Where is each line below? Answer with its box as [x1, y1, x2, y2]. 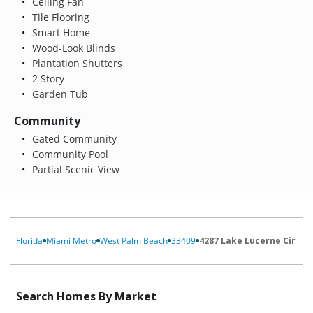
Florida [16, 234, 43, 247]
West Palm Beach [100, 234, 168, 247]
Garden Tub [29, 87, 88, 101]
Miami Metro [46, 234, 96, 247]
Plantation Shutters [29, 56, 122, 70]
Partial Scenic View [29, 162, 119, 176]
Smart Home [29, 25, 90, 39]
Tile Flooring [29, 10, 89, 24]
